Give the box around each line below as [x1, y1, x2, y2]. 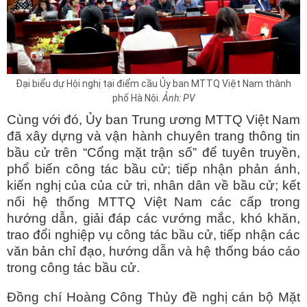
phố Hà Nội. [112, 92, 162, 103]
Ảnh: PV [162, 92, 195, 103]
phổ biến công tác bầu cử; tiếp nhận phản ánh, [7, 162, 300, 177]
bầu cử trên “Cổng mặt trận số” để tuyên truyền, [7, 145, 300, 160]
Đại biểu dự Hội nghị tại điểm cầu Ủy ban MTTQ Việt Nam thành [16, 77, 291, 89]
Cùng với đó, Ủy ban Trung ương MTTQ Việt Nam [7, 112, 300, 127]
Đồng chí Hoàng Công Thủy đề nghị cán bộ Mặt [7, 290, 300, 305]
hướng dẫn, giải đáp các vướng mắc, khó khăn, [7, 211, 300, 226]
